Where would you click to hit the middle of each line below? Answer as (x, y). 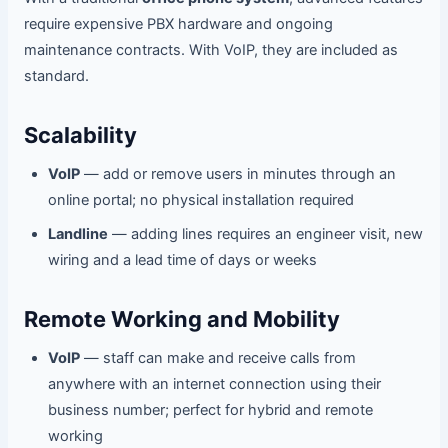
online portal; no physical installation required (200, 200)
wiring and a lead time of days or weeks (182, 260)
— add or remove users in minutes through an (237, 174)
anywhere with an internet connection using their (214, 384)
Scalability (80, 135)
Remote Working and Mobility (181, 319)
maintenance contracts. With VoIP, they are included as (210, 50)
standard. (56, 76)
